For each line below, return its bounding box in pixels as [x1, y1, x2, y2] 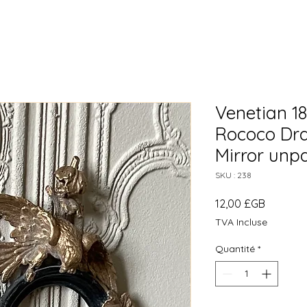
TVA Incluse [215, 215, 267, 228]
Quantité [215, 242, 255, 255]
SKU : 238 [215, 169, 251, 180]
